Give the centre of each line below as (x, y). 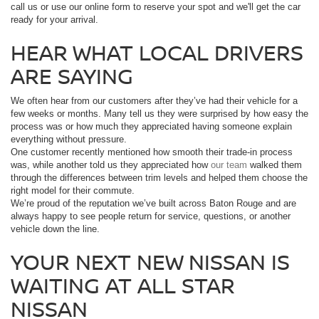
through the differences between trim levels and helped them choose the (159, 177)
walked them (274, 164)
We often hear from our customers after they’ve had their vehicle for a (154, 100)
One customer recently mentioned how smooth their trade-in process (152, 152)
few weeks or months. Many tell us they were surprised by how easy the (159, 113)
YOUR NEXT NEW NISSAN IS (150, 261)
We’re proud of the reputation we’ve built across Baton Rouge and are (153, 203)
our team (229, 164)
